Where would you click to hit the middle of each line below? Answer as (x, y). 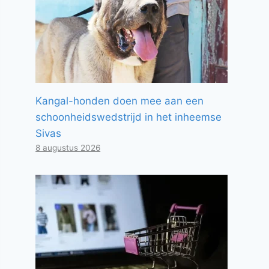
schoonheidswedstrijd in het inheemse (129, 117)
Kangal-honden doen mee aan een (120, 101)
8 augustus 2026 (68, 148)
